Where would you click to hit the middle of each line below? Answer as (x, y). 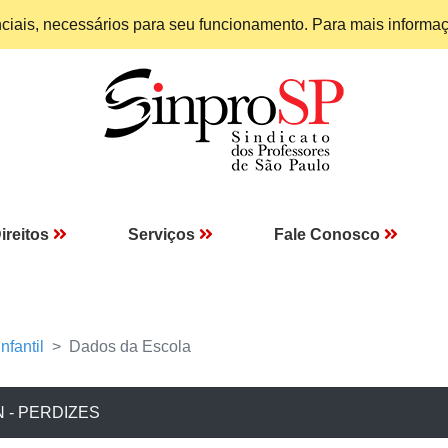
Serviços (161, 234)
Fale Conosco (327, 234)
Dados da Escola (130, 346)
